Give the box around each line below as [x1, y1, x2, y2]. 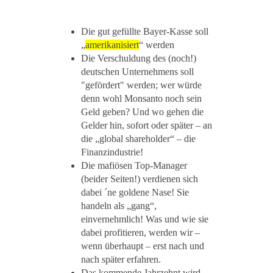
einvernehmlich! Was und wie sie [81, 214, 208, 225]
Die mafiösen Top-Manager [81, 160, 187, 171]
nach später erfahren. [81, 254, 161, 265]
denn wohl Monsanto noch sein [81, 93, 202, 104]
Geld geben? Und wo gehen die [81, 107, 204, 118]
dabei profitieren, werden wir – [81, 227, 200, 238]
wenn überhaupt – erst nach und [81, 241, 204, 252]
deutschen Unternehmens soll [81, 66, 194, 77]
